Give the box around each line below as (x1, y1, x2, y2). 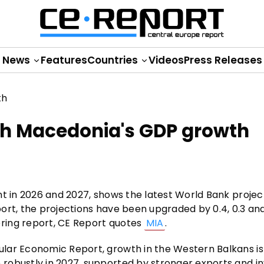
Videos (148, 53, 184, 67)
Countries (87, 53, 140, 67)
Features (40, 53, 87, 67)
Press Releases (183, 53, 262, 67)
